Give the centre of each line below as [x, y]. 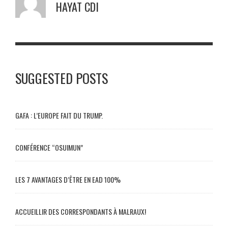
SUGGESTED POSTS [62, 78]
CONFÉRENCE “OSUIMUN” [49, 147]
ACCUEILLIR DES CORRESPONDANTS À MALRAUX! [81, 211]
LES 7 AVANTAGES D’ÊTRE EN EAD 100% [68, 179]
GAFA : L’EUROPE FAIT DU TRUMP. [59, 115]
